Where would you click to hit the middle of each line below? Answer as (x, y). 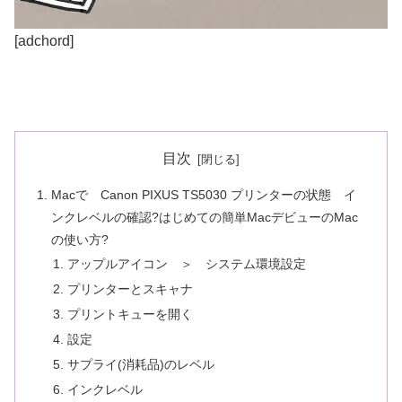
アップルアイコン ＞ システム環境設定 (186, 264)
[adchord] (44, 41)
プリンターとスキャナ (130, 289)
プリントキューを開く (130, 315)
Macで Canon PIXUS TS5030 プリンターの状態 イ (204, 194)
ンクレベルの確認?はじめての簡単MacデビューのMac (205, 217)
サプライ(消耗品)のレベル (140, 364)
